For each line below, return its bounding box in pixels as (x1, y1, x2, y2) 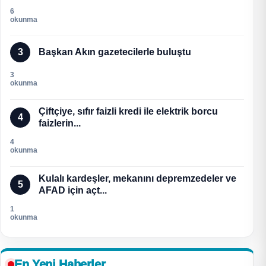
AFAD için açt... (39, 185, 107, 196)
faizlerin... (39, 118, 81, 129)
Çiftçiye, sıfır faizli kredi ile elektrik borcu (39, 106, 218, 117)
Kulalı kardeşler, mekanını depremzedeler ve (39, 173, 236, 184)
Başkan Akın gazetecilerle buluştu (39, 47, 191, 58)
